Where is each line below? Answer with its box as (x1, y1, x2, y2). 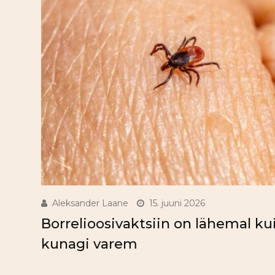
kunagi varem (41, 236, 137, 253)
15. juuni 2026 (149, 198, 205, 209)
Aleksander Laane (52, 198, 128, 209)
